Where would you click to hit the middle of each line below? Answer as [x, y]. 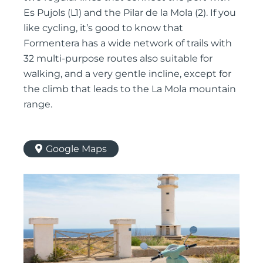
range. [38, 104]
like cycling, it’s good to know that [103, 28]
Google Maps [76, 149]
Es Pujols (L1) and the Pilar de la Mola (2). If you [130, 12]
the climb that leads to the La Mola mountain [130, 89]
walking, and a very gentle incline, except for [127, 73]
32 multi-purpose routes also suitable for [118, 58]
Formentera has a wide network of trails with [128, 43]
